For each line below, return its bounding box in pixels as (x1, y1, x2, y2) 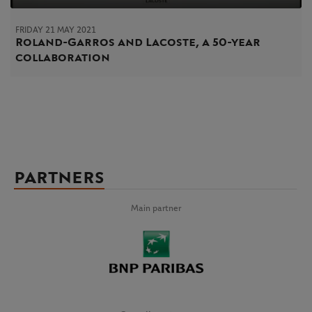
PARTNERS (14, 167, 104, 188)
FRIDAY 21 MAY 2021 (15, 25, 96, 34)
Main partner (131, 203, 181, 213)
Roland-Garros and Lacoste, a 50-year (15, 35, 261, 49)
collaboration (15, 50, 110, 64)
